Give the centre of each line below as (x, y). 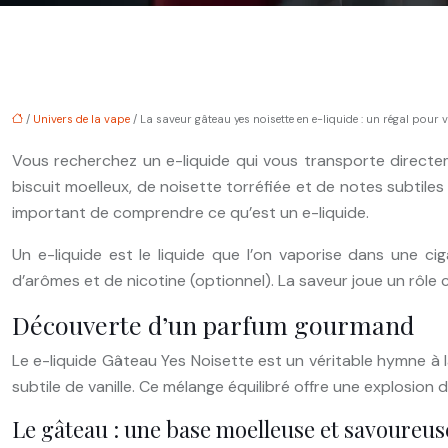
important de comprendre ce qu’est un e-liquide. (190, 212)
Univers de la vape (81, 118)
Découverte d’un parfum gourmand (213, 324)
